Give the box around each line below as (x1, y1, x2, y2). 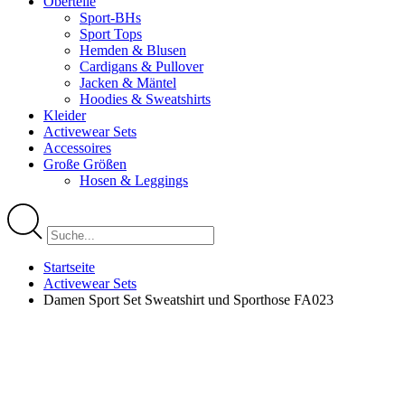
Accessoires (43, 140, 111, 155)
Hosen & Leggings (80, 173, 188, 188)
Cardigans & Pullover (80, 59, 203, 74)
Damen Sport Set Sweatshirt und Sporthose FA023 (43, 292, 334, 307)
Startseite (43, 259, 95, 275)
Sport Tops (80, 26, 142, 42)
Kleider (43, 108, 86, 123)
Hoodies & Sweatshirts (80, 91, 211, 107)
